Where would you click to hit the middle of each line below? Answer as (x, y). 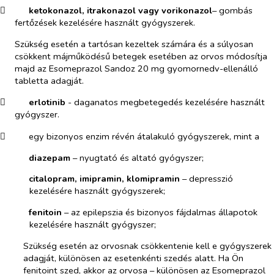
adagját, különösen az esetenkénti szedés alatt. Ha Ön (133, 258)
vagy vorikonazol (175, 10)
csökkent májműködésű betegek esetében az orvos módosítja (141, 56)
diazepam (49, 157)
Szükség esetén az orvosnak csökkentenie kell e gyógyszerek (147, 246)
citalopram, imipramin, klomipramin (104, 179)
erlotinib (47, 102)
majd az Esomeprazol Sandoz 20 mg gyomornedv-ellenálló (136, 68)
